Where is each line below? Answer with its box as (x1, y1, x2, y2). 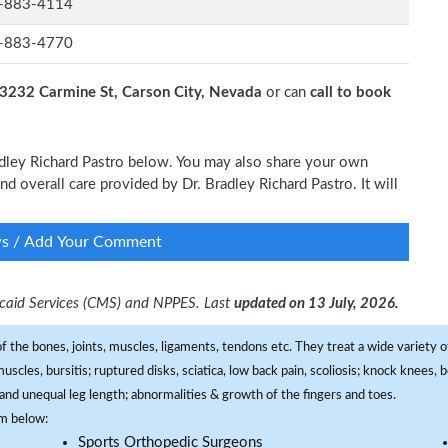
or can (262, 85, 310, 100)
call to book (310, 85, 391, 100)
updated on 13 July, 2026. (234, 296, 399, 311)
